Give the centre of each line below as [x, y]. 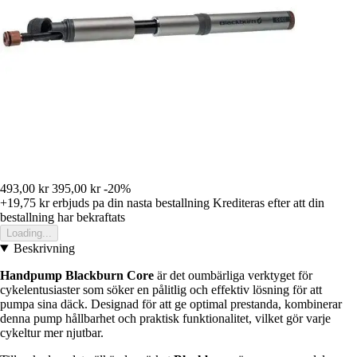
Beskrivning [44, 248]
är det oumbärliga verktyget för [233, 275]
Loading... [29, 233]
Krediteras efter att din [269, 202]
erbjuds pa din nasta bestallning [129, 202]
